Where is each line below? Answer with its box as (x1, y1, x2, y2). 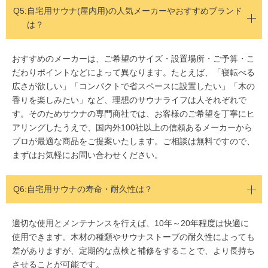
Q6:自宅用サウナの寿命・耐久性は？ (13, 184, 153, 194)
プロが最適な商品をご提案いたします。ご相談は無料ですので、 (12, 136, 255, 147)
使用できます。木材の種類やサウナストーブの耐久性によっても (12, 232, 255, 242)
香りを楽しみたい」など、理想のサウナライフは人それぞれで (12, 95, 246, 105)
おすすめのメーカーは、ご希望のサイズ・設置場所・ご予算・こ (12, 54, 255, 64)
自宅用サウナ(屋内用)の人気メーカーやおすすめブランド (27, 6, 242, 16)
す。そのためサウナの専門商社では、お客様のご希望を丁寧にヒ (12, 109, 255, 119)
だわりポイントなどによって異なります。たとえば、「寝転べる (12, 68, 255, 78)
